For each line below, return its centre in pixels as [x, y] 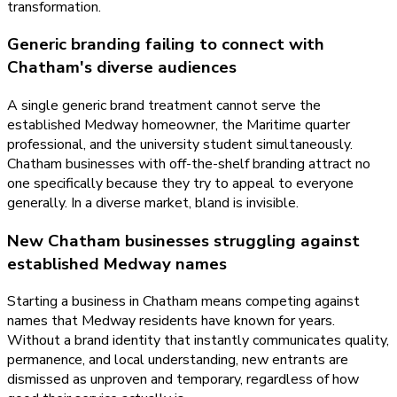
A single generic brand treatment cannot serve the [164, 105]
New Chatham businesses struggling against [183, 241]
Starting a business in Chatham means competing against [183, 302]
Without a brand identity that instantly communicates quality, [198, 341]
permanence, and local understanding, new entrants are [178, 360]
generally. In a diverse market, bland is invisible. [153, 203]
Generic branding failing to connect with [166, 45]
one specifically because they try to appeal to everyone [180, 183]
